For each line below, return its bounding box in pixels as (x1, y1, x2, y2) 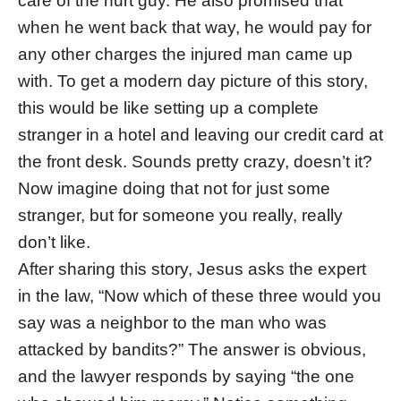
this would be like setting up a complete (18, 98, 319, 118)
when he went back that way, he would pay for (18, 18, 371, 38)
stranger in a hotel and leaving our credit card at (18, 125, 383, 145)
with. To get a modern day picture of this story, (18, 72, 368, 91)
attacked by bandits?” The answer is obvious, (18, 340, 366, 360)
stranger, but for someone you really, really (18, 206, 343, 226)
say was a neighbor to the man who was (18, 313, 327, 333)
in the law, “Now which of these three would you (18, 286, 381, 306)
